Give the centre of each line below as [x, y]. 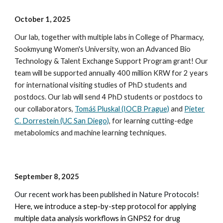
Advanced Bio [168, 49]
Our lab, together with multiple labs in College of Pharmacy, [110, 37]
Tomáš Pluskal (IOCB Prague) [122, 109]
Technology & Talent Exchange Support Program [94, 61]
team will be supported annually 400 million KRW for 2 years [111, 73]
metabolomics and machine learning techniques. [91, 133]
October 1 [32, 19]
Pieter [195, 109]
